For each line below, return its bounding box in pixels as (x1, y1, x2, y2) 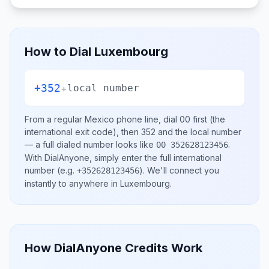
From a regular (25, 114, 85, 124)
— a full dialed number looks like (25, 139, 156, 150)
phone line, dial (114, 114, 180, 124)
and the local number (156, 127, 241, 137)
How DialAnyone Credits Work (25, 241, 202, 255)
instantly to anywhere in (25, 178, 120, 189)
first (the (190, 114, 225, 124)
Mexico (85, 114, 114, 124)
